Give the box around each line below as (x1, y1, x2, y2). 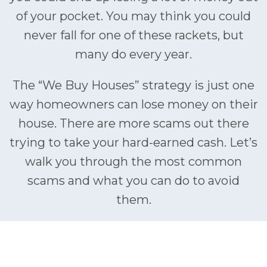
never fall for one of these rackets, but (23, 28, 244, 42)
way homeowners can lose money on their (9, 97, 258, 111)
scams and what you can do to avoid (27, 173, 240, 188)
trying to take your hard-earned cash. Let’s (10, 135, 257, 150)
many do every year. (75, 47, 192, 61)
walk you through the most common (25, 154, 242, 169)
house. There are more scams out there (18, 116, 249, 131)
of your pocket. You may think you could (16, 9, 251, 23)
